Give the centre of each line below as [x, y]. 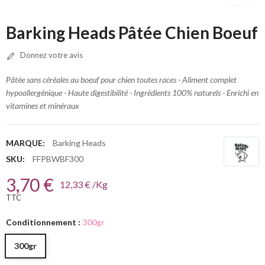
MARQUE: [25, 143]
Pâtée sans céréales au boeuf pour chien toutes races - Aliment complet [121, 80]
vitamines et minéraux [43, 106]
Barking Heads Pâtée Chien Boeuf [132, 33]
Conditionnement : [44, 222]
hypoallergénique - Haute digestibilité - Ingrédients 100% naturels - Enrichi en [132, 93]
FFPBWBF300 [58, 159]
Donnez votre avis [51, 55]
